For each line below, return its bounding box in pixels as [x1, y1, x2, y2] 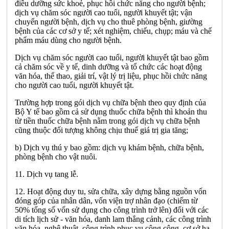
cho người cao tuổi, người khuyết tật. [15, 80, 134, 89]
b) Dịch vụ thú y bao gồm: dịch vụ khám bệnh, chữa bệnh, [15, 143, 204, 152]
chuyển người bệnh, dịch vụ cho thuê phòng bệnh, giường [15, 17, 202, 26]
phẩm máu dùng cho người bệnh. [15, 35, 122, 44]
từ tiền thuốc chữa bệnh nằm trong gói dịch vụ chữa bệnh [15, 116, 200, 125]
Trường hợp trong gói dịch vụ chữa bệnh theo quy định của [15, 98, 206, 107]
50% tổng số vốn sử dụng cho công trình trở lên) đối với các [15, 205, 209, 214]
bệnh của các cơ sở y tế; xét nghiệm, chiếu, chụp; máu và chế [15, 26, 212, 35]
